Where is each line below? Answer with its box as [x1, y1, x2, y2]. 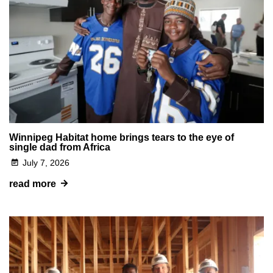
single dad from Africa [9, 141, 110, 152]
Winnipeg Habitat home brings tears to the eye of [9, 132, 234, 143]
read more [9, 178, 56, 189]
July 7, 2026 [23, 157, 70, 168]
